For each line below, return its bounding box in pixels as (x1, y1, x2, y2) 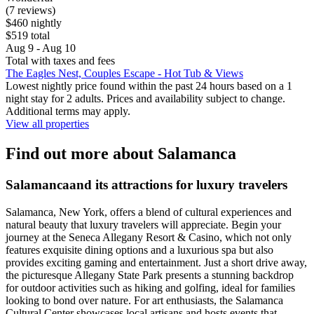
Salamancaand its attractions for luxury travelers (6, 177, 287, 193)
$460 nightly (6, 17, 62, 29)
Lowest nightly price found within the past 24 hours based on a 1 (6, 80, 292, 93)
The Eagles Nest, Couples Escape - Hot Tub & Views (6, 67, 243, 80)
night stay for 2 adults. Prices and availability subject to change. (6, 93, 285, 105)
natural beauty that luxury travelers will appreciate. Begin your (6, 218, 281, 231)
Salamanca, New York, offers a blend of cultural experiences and (6, 205, 292, 218)
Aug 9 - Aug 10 (6, 42, 76, 55)
